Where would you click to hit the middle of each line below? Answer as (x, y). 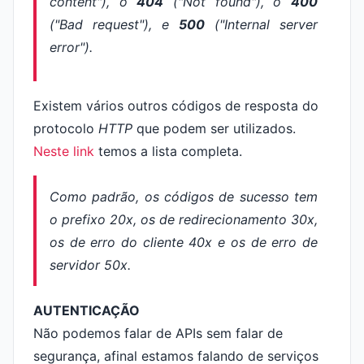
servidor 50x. (90, 265)
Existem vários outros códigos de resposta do (176, 106)
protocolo (66, 128)
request (116, 24)
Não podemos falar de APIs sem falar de (158, 333)
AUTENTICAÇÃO (87, 310)
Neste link (64, 151)
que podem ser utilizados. (214, 128)
